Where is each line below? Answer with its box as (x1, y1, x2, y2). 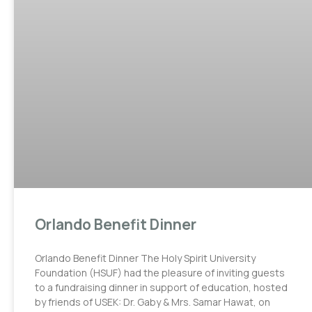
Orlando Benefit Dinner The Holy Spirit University (35, 251, 256, 265)
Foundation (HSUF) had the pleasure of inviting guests (35, 265, 285, 279)
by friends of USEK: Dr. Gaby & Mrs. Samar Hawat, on (35, 295, 270, 309)
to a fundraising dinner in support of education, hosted (35, 280, 288, 294)
